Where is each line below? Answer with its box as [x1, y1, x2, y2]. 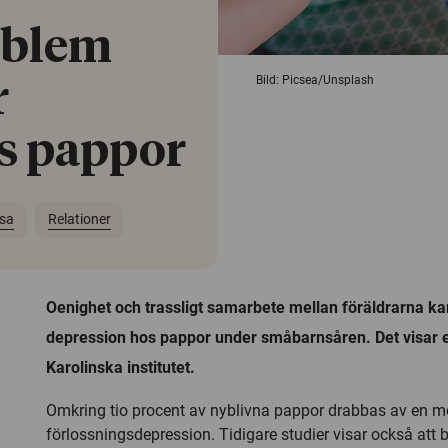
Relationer [47, 211, 111, 228]
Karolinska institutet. [46, 357, 195, 377]
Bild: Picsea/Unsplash [256, 73, 374, 87]
